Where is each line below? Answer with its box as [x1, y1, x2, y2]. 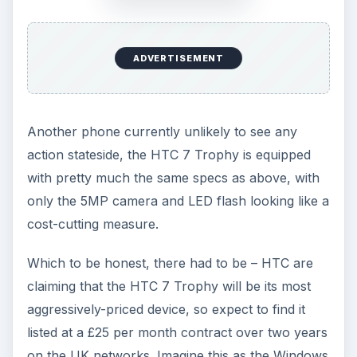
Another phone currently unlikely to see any [26, 123, 297, 139]
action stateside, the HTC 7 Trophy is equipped [26, 146, 311, 163]
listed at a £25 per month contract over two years [26, 324, 328, 340]
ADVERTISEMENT [132, 52, 225, 64]
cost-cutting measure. [26, 215, 159, 232]
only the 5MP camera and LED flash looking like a [26, 192, 329, 209]
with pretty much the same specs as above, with [26, 169, 320, 186]
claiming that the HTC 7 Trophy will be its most [26, 277, 311, 294]
